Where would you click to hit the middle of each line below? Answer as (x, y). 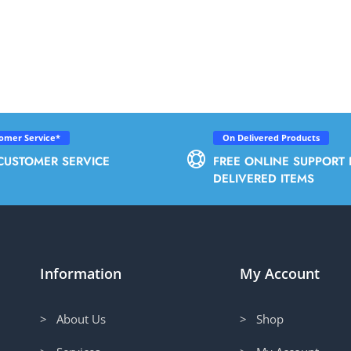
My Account (280, 273)
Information (80, 273)
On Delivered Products (271, 138)
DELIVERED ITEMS (264, 178)
